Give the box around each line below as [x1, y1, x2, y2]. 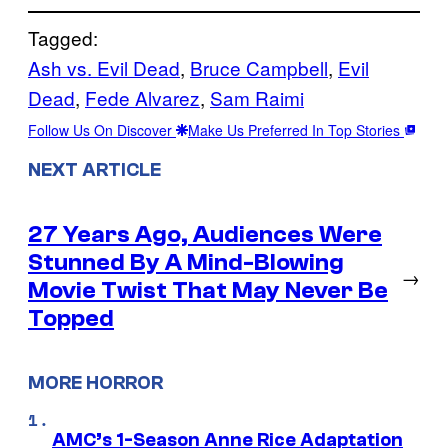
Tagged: [28, 23, 98, 51]
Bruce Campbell [190, 53, 328, 81]
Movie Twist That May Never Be [28, 276, 388, 304]
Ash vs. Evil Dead [28, 53, 180, 81]
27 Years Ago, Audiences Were [28, 220, 382, 248]
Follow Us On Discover [28, 119, 176, 140]
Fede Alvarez [85, 83, 200, 111]
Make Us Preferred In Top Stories [188, 119, 404, 140]
